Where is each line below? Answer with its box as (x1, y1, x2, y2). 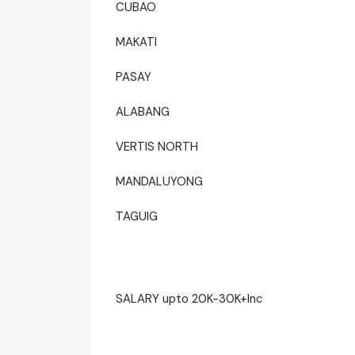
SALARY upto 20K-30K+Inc (116, 290, 263, 307)
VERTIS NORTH (116, 138, 201, 155)
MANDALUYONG (116, 173, 206, 189)
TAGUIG (116, 208, 161, 224)
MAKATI (116, 33, 160, 50)
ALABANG (116, 103, 173, 120)
